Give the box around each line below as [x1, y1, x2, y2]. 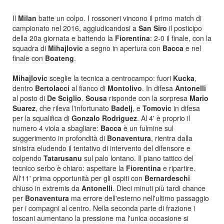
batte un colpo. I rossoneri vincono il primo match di [38, 13, 201, 23]
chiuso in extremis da [12, 183, 81, 193]
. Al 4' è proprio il [137, 113, 190, 123]
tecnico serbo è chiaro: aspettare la [12, 163, 126, 173]
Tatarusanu [43, 153, 84, 163]
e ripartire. [163, 163, 195, 173]
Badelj [111, 103, 132, 113]
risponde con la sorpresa [109, 93, 189, 103]
